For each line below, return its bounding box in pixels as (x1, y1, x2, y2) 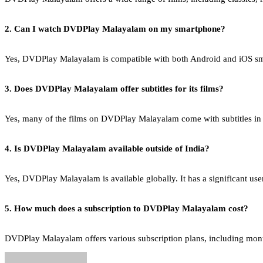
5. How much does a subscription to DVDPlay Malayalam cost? (5, 204, 248, 214)
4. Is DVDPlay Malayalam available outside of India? (5, 144, 210, 154)
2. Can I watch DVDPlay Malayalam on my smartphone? (5, 24, 225, 34)
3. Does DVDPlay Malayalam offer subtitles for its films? (5, 84, 224, 94)
